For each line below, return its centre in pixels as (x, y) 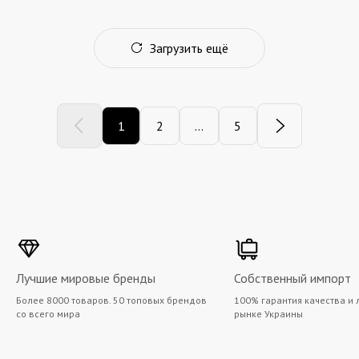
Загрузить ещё (189, 48)
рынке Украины (268, 313)
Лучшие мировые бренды (86, 278)
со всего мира (48, 313)
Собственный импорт (292, 278)
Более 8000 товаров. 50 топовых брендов (111, 300)
